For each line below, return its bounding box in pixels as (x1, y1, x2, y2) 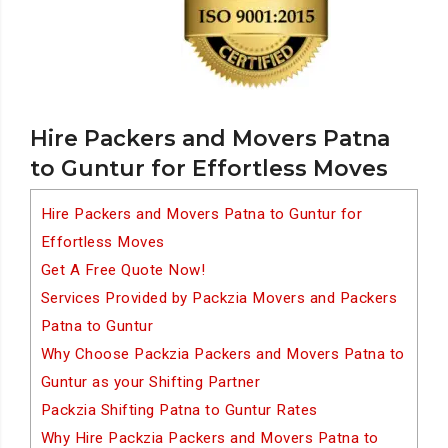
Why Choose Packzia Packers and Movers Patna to (40, 345, 405, 363)
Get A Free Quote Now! (40, 261, 206, 279)
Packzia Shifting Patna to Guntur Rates (40, 401, 318, 419)
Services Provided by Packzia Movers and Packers (40, 289, 398, 307)
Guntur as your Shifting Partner (40, 373, 261, 391)
